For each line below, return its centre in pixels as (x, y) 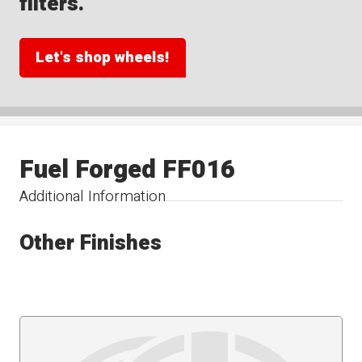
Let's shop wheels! (103, 58)
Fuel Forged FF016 (128, 170)
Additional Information (93, 197)
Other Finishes (91, 242)
